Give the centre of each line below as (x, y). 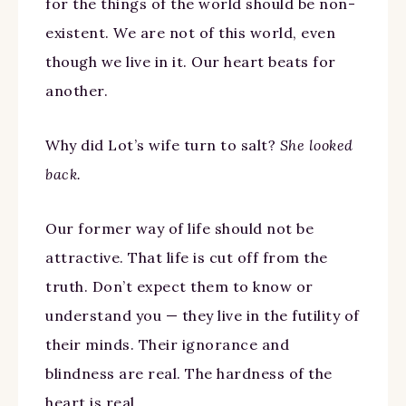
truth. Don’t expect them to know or (179, 286)
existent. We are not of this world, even (190, 32)
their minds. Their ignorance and (167, 344)
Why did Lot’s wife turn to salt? (163, 145)
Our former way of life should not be (179, 228)
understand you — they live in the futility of (203, 315)
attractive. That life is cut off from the (187, 257)
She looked (316, 145)
